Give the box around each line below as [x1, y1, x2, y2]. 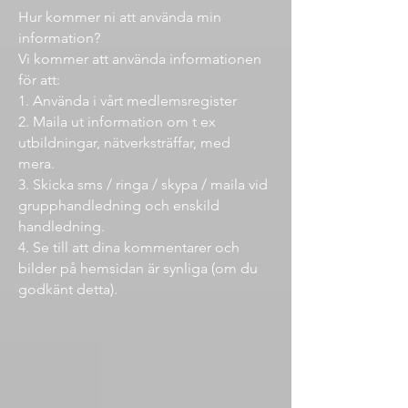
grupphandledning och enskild [18, 197, 219, 214]
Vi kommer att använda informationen [18, 50, 261, 67]
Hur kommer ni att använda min [18, 8, 221, 25]
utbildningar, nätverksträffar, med [18, 134, 230, 151]
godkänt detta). [18, 280, 121, 298]
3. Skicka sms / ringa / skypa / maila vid [18, 176, 268, 193]
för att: [18, 71, 64, 88]
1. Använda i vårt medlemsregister [18, 92, 237, 109]
